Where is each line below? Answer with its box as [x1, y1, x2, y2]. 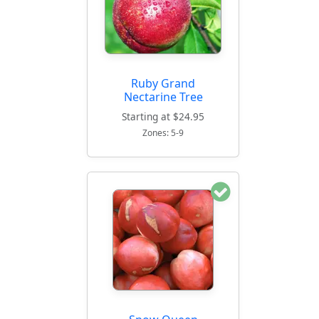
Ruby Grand [131, 75, 195, 92]
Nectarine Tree [123, 89, 203, 105]
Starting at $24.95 [122, 110, 204, 124]
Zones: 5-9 [142, 127, 184, 140]
